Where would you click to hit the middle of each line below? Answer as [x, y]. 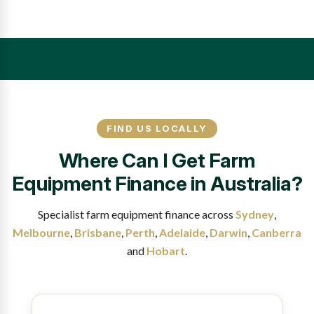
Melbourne [41, 233]
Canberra [277, 233]
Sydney [255, 214]
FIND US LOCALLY [157, 129]
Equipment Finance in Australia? [157, 184]
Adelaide [182, 233]
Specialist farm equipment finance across [137, 214]
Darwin [228, 233]
